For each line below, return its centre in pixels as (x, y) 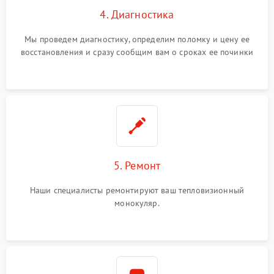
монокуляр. (137, 203)
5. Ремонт (137, 165)
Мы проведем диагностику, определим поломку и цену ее (137, 39)
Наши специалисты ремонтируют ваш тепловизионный (137, 190)
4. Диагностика (137, 14)
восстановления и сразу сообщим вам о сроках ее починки (137, 52)
